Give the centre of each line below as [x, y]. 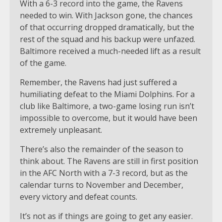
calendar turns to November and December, [102, 185]
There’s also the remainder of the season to [102, 149]
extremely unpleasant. [61, 130]
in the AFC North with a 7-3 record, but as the [104, 173]
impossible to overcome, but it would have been [109, 118]
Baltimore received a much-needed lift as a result [110, 51]
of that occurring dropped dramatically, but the [107, 27]
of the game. [43, 63]
